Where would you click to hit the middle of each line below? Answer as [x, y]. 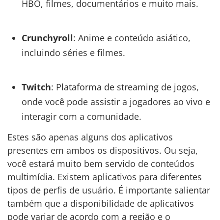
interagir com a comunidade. [81, 116]
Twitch [36, 87]
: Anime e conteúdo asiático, [132, 38]
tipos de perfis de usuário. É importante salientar [109, 190]
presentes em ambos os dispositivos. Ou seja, [103, 150]
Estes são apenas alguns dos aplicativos [90, 137]
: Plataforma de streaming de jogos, [125, 87]
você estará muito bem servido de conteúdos [101, 163]
